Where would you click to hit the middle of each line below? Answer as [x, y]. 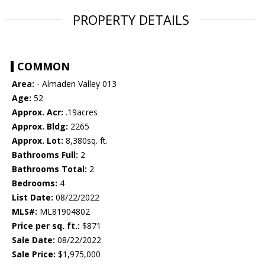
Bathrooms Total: [49, 169]
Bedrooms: [35, 183]
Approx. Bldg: [40, 127]
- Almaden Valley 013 [75, 84]
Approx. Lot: [38, 141]
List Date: [33, 198]
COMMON [43, 67]
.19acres [80, 112]
